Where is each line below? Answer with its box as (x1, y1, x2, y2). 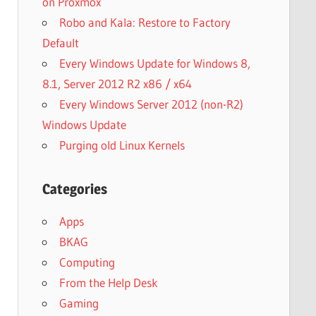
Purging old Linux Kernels (59, 137, 185, 152)
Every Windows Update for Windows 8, (59, 55, 250, 71)
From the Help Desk (59, 274, 158, 290)
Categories (42, 180, 107, 197)
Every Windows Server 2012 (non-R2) (59, 96, 243, 111)
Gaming (59, 295, 99, 310)
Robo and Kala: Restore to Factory (59, 14, 231, 30)
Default (42, 35, 79, 50)
